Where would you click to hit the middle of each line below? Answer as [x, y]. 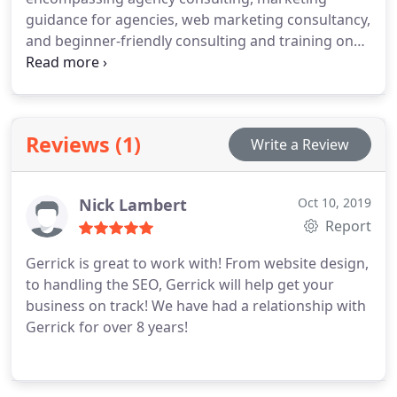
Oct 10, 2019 [335, 202]
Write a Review [300, 144]
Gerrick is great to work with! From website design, [125, 263]
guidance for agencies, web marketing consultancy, [198, 19]
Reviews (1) [83, 144]
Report [346, 226]
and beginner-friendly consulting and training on [190, 41]
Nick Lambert [133, 205]
